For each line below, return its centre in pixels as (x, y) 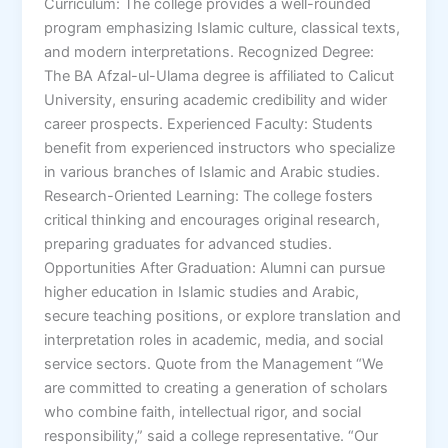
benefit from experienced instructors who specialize (220, 147)
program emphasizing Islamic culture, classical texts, (222, 27)
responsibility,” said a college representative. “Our (211, 435)
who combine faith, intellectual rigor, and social (203, 411)
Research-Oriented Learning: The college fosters (209, 195)
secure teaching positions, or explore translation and (223, 315)
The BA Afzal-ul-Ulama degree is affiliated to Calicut (219, 75)
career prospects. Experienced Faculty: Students (209, 123)
